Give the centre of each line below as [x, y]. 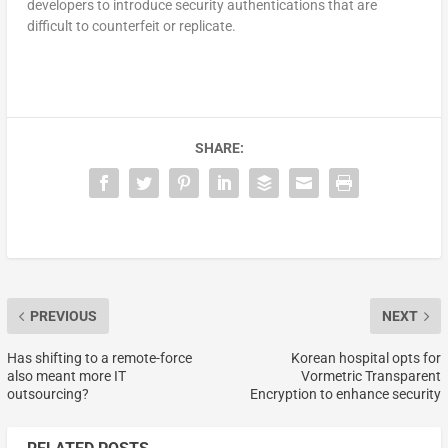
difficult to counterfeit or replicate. [131, 26]
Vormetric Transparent [371, 376]
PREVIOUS [63, 316]
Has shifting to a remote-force [99, 358]
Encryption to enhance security [346, 394]
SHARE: [219, 148]
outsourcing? [47, 394]
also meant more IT [66, 376]
